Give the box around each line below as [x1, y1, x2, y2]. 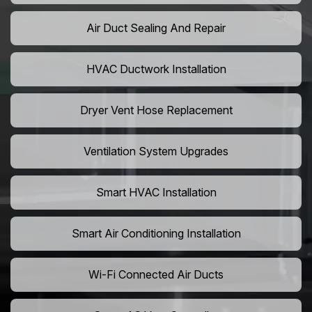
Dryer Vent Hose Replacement [79, 103, 233, 118]
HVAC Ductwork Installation [86, 62, 226, 77]
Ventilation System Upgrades [84, 144, 228, 159]
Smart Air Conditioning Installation [71, 226, 241, 241]
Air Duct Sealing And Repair [86, 21, 226, 36]
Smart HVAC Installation [95, 185, 217, 200]
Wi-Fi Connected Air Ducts [88, 267, 224, 282]
